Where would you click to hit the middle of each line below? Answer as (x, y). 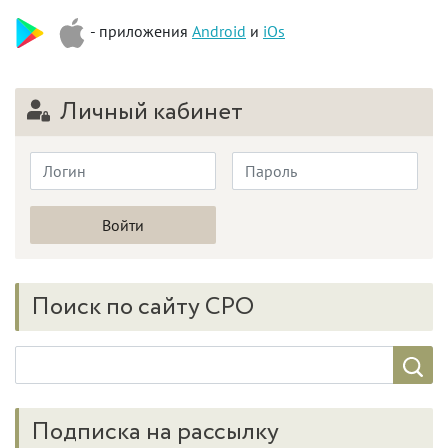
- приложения (139, 31)
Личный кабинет (149, 113)
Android (219, 31)
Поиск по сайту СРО (142, 308)
